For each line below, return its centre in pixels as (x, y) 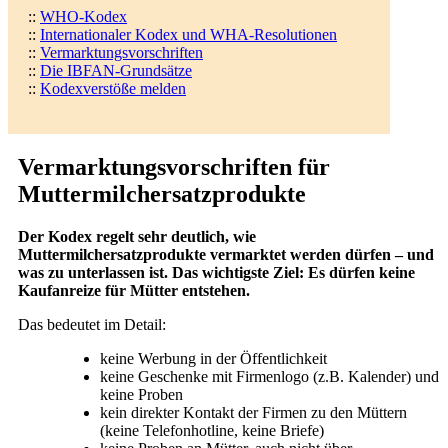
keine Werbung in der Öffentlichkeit (213, 358)
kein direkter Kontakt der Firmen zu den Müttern (253, 412)
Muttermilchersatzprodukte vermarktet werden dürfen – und (226, 254)
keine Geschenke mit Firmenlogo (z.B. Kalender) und (269, 376)
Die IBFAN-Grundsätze (116, 70)
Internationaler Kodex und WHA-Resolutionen (188, 34)
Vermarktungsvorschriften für (174, 166)
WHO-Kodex (83, 16)
